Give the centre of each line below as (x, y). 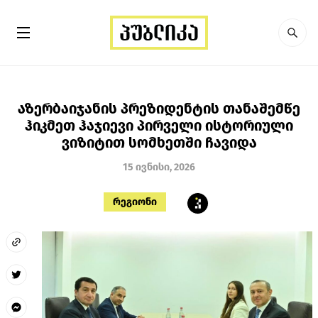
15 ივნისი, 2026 (159, 167)
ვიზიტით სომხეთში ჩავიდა (159, 142)
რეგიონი (135, 202)
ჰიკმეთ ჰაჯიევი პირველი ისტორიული (159, 125)
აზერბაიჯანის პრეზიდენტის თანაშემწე (159, 108)
